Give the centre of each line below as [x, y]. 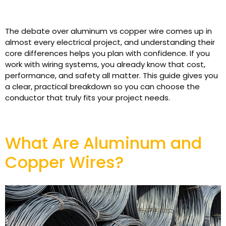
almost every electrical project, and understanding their [110, 42]
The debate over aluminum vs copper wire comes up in [108, 31]
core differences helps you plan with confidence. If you [107, 53]
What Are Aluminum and [103, 143]
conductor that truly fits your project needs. [88, 98]
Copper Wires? [64, 162]
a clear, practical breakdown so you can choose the [102, 87]
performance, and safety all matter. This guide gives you [111, 75]
